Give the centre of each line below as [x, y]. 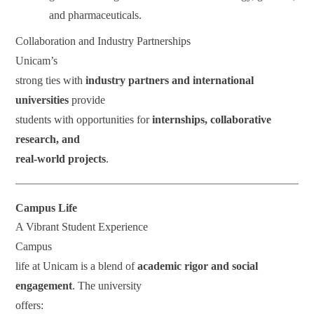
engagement [44, 286]
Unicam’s [37, 61]
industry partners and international [170, 81]
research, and [48, 139]
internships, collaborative [212, 120]
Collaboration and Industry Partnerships [103, 41]
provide [87, 100]
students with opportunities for [84, 120]
